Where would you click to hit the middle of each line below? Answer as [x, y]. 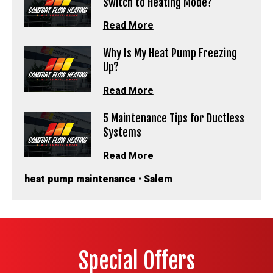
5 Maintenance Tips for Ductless [173, 118]
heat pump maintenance [80, 179]
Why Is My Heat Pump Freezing [170, 53]
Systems [122, 132]
